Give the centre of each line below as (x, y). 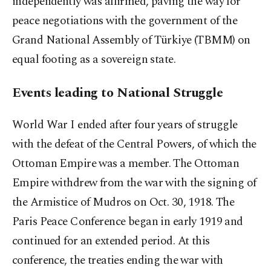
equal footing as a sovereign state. (94, 60)
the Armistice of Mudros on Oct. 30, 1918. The (123, 203)
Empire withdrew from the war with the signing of (134, 183)
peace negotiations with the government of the (125, 21)
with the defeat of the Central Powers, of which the (134, 145)
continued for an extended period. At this (111, 241)
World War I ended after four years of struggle (125, 125)
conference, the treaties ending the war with (118, 261)
